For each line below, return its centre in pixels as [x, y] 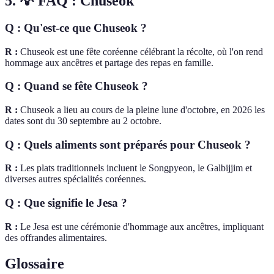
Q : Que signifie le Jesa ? [66, 203]
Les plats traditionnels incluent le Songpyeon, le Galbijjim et [135, 168]
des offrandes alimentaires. [56, 237]
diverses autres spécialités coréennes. [76, 179]
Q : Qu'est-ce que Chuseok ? [76, 28]
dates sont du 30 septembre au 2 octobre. [83, 121]
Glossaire [35, 263]
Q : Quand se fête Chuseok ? [76, 86]
